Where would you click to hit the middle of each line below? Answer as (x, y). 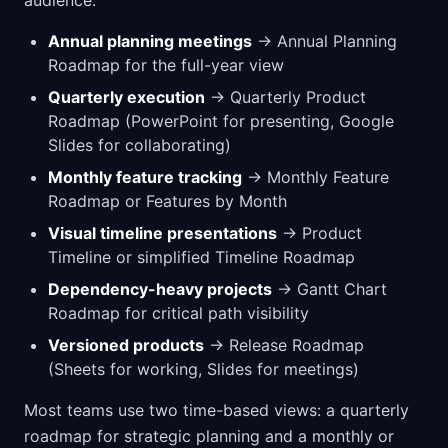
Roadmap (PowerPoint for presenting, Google (221, 120)
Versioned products (126, 344)
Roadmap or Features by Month (167, 200)
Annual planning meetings (150, 40)
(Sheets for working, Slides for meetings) (203, 368)
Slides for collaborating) (139, 144)
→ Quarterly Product (285, 96)
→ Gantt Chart (329, 288)
